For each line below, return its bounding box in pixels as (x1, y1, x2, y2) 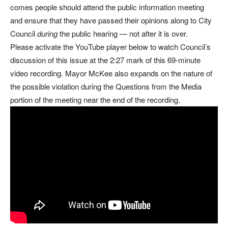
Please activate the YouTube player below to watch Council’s (10, 41, 211, 52)
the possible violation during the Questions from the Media (10, 80, 202, 92)
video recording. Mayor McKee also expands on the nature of (10, 67, 212, 78)
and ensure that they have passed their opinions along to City (10, 14, 212, 25)
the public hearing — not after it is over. (58, 27, 188, 39)
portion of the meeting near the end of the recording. (10, 94, 180, 105)
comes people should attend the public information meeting (10, 1, 204, 12)
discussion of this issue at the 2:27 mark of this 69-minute (10, 54, 201, 65)
